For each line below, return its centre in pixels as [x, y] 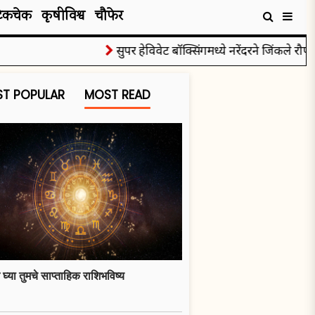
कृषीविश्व [63, 16]
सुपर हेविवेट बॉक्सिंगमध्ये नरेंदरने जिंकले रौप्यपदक [201, 50]
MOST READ [118, 95]
